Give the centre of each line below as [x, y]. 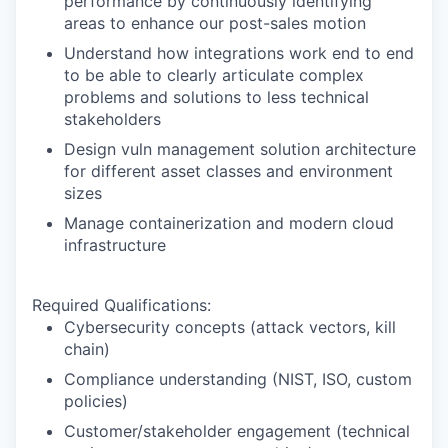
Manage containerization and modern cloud [229, 223]
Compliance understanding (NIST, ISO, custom [238, 379]
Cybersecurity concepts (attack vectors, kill [230, 327]
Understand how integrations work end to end [239, 53]
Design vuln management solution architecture [240, 149]
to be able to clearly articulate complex [214, 75]
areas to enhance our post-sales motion [215, 23]
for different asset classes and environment [228, 171]
